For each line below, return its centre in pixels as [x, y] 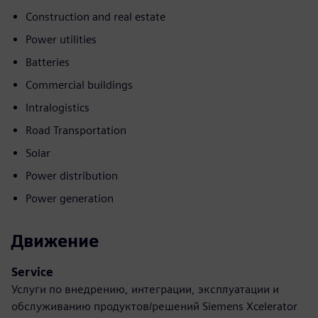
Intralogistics [57, 107]
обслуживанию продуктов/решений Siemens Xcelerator [154, 306]
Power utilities [61, 39]
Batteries [48, 62]
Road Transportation [76, 130]
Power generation [70, 198]
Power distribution [72, 175]
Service [32, 272]
